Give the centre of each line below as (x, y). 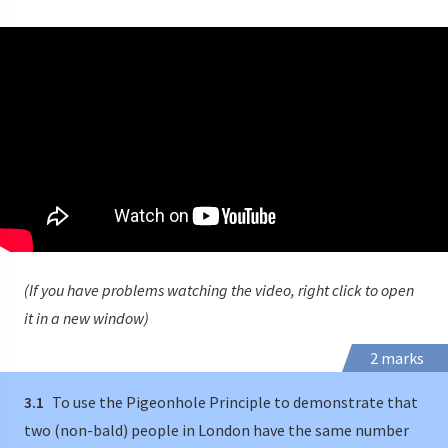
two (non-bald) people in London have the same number (216, 430)
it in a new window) (86, 318)
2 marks (397, 358)
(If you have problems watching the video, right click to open (219, 290)
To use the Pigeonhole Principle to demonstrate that (233, 402)
